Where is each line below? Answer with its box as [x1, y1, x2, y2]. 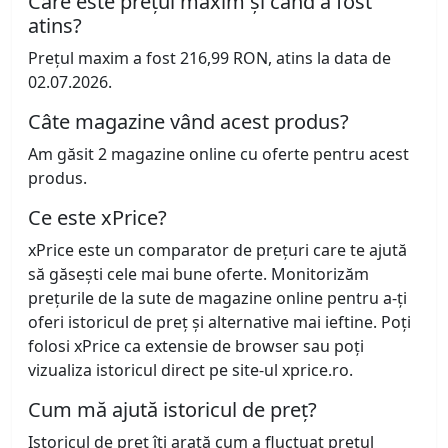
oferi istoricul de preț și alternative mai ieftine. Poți [28, 311, 411, 334]
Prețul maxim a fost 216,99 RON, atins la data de [28, 47, 391, 70]
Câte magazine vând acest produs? [28, 108, 349, 136]
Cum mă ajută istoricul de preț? [28, 396, 317, 424]
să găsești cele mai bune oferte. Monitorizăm [28, 263, 369, 286]
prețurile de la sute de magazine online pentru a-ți [28, 287, 407, 310]
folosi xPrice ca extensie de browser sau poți [28, 335, 364, 358]
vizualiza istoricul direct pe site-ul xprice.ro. [28, 359, 353, 382]
